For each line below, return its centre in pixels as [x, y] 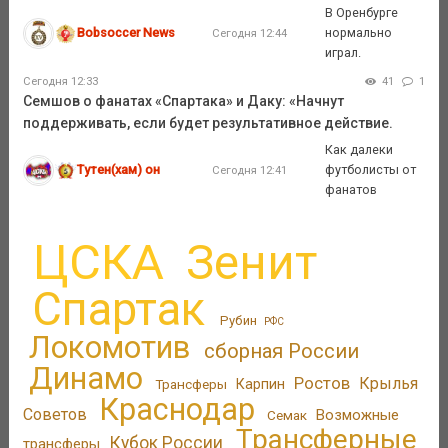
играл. [343, 53]
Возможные [357, 415]
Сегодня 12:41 [249, 170]
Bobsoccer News [126, 33]
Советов [54, 415]
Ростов [321, 383]
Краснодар [177, 410]
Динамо [86, 379]
